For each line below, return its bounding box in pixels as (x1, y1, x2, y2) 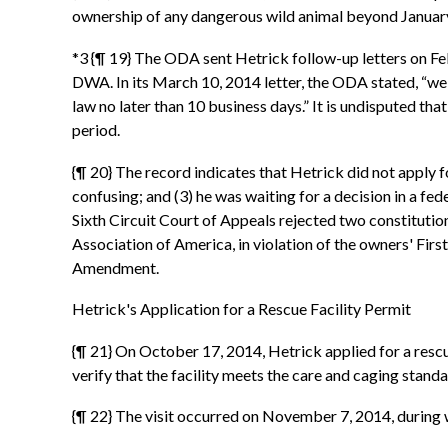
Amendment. (72, 257, 159, 277)
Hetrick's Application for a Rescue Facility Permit (72, 299, 411, 319)
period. (72, 120, 120, 140)
